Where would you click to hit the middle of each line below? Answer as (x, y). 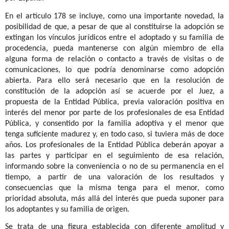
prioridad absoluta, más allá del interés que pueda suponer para (114, 199)
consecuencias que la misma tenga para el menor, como (114, 188)
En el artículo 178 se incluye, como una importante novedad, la (114, 16)
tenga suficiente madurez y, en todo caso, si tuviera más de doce (114, 134)
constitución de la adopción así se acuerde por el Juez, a (114, 91)
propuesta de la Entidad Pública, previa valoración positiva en (114, 102)
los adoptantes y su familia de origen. (67, 209)
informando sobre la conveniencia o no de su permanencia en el (114, 166)
